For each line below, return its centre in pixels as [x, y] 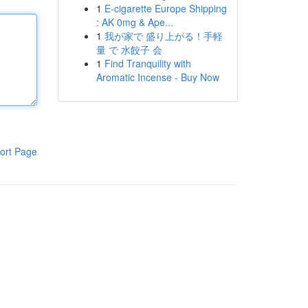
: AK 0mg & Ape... [134, 22]
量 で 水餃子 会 [129, 49]
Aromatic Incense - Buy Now [157, 77]
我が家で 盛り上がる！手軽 [163, 36]
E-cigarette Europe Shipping [165, 8]
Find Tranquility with [147, 63]
